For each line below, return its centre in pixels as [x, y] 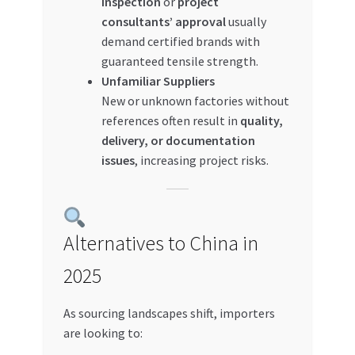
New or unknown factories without [195, 101]
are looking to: [103, 333]
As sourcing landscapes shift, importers [169, 313]
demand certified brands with [180, 42]
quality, [261, 121]
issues [118, 160]
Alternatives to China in [160, 244]
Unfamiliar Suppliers [158, 81]
